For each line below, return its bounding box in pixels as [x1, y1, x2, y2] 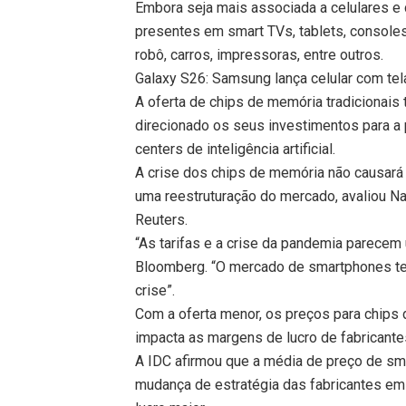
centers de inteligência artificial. [135, 140, 336, 158]
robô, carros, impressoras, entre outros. [135, 45, 384, 63]
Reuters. [135, 210, 188, 228]
